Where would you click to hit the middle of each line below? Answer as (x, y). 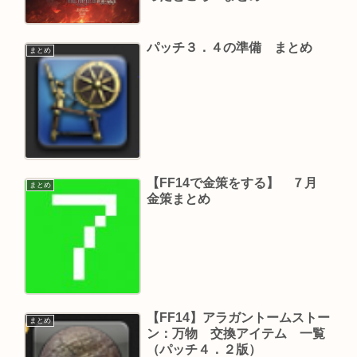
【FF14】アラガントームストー (238, 317)
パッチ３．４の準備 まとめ (229, 48)
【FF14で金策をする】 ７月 (238, 182)
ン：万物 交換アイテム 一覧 (235, 333)
